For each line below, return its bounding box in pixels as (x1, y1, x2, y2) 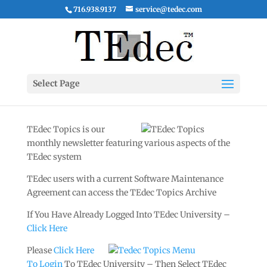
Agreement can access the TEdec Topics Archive (26, 187, 216, 198)
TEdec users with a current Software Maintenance (26, 173, 223, 184)
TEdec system (26, 151, 82, 162)
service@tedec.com (135, 5, 202, 14)
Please (26, 245, 54, 256)
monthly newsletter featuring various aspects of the (26, 138, 230, 148)
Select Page (32, 78, 80, 89)
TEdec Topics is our (26, 124, 105, 135)
